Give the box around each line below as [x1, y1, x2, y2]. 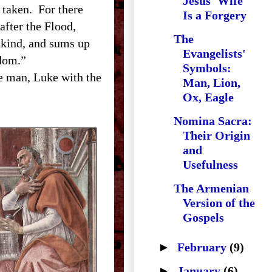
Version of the [183, 196, 255, 209]
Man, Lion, [183, 76, 240, 89]
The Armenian [174, 182, 249, 195]
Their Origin [183, 129, 250, 142]
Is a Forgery [183, 8, 246, 22]
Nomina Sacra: [174, 114, 252, 127]
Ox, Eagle [183, 90, 234, 104]
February [177, 240, 229, 254]
